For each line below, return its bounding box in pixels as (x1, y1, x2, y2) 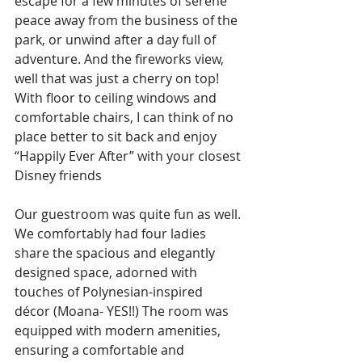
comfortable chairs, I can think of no (15, 107, 237, 126)
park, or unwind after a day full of (15, 30, 219, 48)
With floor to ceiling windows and (15, 88, 220, 107)
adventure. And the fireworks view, (15, 49, 227, 68)
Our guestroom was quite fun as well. (15, 204, 244, 223)
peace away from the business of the (15, 11, 241, 29)
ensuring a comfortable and (15, 340, 187, 359)
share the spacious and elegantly (15, 243, 218, 262)
